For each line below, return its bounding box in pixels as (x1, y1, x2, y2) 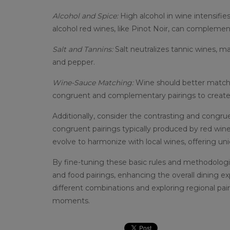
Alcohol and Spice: (52, 11, 120, 21)
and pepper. (52, 57, 95, 67)
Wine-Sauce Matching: (52, 78, 136, 87)
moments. (52, 196, 90, 205)
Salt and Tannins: (52, 44, 113, 54)
